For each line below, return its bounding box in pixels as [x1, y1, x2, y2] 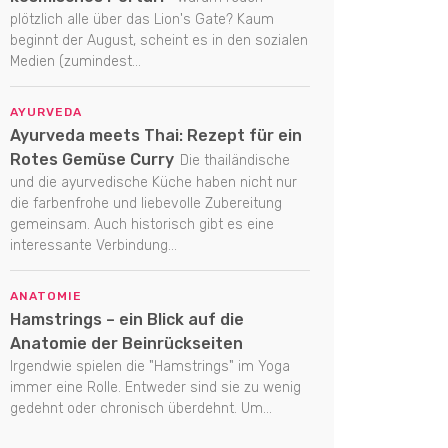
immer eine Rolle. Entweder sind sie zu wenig [10, 379, 301, 397]
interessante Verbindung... [10, 237, 177, 255]
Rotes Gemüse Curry [10, 150, 174, 170]
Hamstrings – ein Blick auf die [10, 310, 244, 330]
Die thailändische [180, 152, 290, 170]
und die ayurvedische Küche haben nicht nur [10, 174, 297, 192]
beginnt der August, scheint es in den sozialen [10, 32, 308, 50]
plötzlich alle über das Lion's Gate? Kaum [10, 11, 274, 29]
